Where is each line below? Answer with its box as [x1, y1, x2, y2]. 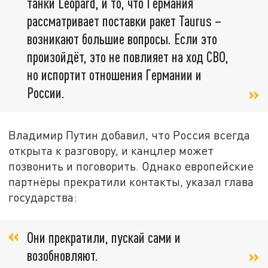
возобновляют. [27, 246, 98, 264]
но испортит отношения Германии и [27, 66, 202, 84]
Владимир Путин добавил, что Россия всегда [8, 127, 251, 142]
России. [27, 84, 65, 102]
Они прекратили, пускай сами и [27, 228, 181, 246]
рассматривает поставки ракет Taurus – [27, 12, 221, 30]
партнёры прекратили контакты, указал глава [8, 174, 254, 188]
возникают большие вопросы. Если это [27, 30, 217, 48]
